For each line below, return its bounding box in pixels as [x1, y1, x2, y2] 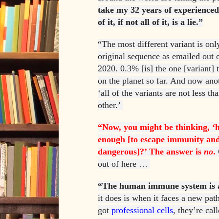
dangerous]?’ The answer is [98, 147, 204, 157]
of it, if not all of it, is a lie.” [98, 17, 203, 27]
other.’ [98, 100, 123, 110]
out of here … [98, 159, 150, 169]
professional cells [111, 205, 173, 216]
